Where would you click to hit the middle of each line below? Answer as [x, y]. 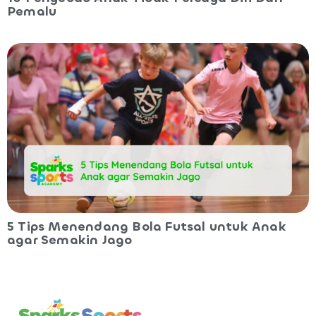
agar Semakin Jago [70, 240]
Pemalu [32, 12]
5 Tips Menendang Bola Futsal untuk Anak [147, 227]
